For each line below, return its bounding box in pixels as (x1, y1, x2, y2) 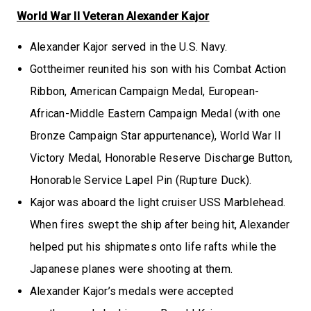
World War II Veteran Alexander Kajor (17, 9, 210, 23)
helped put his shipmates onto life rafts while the (30, 239, 276, 253)
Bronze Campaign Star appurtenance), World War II (30, 128, 282, 142)
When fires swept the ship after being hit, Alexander (30, 217, 290, 231)
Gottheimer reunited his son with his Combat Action (30, 62, 286, 76)
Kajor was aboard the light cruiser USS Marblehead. (30, 195, 285, 209)
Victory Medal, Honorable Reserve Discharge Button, (30, 151, 292, 165)
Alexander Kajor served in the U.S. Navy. (30, 40, 228, 53)
